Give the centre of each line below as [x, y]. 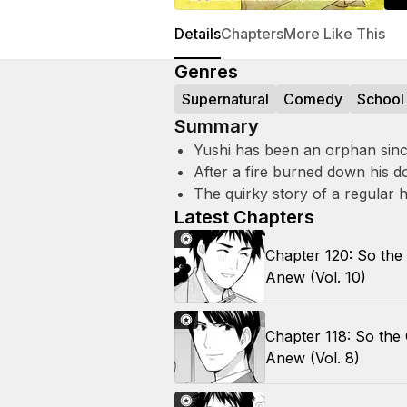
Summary [217, 126]
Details [198, 34]
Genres [206, 72]
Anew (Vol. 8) [313, 358]
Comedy [313, 99]
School [381, 99]
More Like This [334, 34]
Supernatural [225, 99]
